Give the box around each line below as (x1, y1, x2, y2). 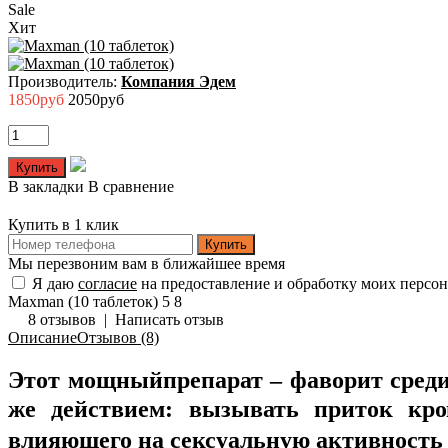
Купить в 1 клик (8, 216, 119, 234)
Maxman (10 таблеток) (8, 293, 158, 311)
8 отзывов (28, 311, 96, 329)
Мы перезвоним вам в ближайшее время (8, 255, 285, 273)
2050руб (68, 91, 124, 109)
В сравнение (88, 178, 174, 196)
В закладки (8, 178, 84, 196)
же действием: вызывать (8, 396, 314, 423)
